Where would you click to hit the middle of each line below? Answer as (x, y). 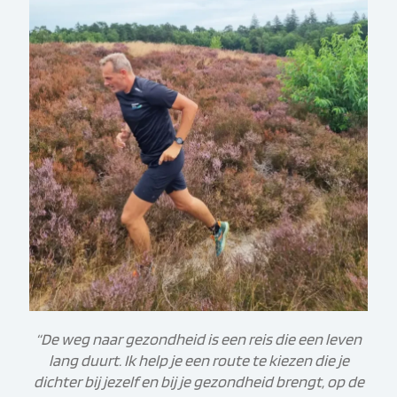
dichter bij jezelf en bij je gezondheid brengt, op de (198, 381)
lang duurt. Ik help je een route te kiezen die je (198, 360)
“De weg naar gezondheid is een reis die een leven (198, 339)
